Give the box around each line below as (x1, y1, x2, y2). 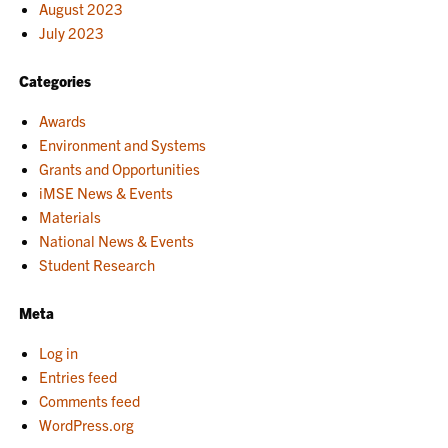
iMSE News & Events (39, 182, 174, 202)
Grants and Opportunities (39, 158, 201, 178)
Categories (19, 70, 92, 90)
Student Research (39, 254, 156, 274)
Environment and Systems (39, 134, 207, 154)
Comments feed (39, 390, 141, 410)
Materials (39, 206, 102, 226)
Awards (39, 110, 87, 130)
